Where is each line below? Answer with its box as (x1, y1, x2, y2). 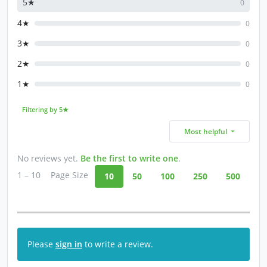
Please (27, 238, 55, 250)
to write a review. (82, 238, 153, 250)
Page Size (51, 169, 88, 181)
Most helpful (184, 126, 229, 137)
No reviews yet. (17, 153, 80, 164)
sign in (55, 238, 82, 250)
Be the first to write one (80, 153, 178, 164)
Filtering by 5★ (21, 105, 69, 114)
